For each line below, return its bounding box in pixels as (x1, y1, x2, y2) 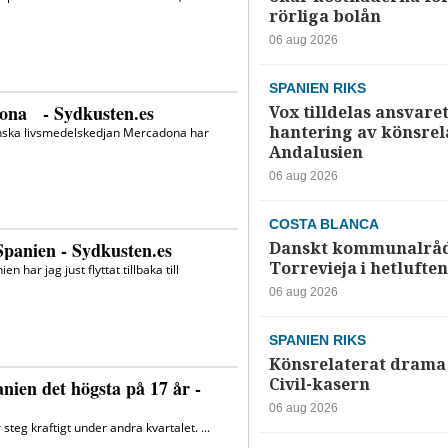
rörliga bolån (268, 5, 381, 29)
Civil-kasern (268, 373, 370, 397)
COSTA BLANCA (268, 216, 379, 233)
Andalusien (268, 141, 363, 165)
